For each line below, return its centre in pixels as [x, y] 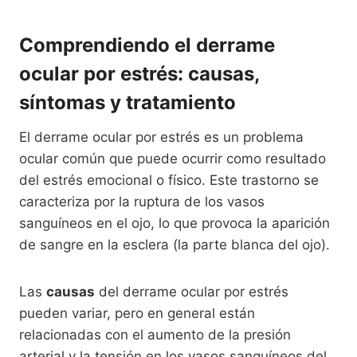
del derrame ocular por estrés [192, 291]
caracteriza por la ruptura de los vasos [142, 201]
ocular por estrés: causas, [139, 73]
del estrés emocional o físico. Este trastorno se [169, 180]
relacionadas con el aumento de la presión [155, 334]
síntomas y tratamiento [127, 102]
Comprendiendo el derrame [147, 45]
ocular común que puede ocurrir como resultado [173, 158]
